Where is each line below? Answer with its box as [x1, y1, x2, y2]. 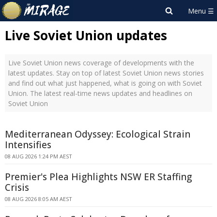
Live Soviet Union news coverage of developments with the [8, 58, 194, 67]
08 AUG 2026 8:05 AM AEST [5, 195, 72, 202]
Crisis [5, 181, 29, 194]
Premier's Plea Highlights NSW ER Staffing [5, 170, 192, 183]
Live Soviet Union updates [5, 27, 167, 44]
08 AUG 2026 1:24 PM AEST [5, 153, 72, 160]
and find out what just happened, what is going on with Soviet [8, 78, 202, 88]
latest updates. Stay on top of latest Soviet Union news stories [8, 68, 204, 77]
